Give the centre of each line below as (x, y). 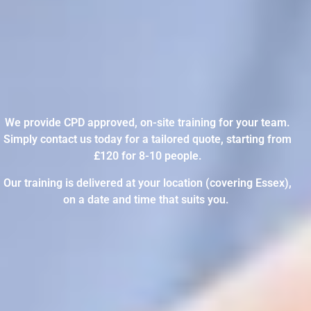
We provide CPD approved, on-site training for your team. (148, 123)
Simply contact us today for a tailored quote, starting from (148, 140)
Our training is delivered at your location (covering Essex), (148, 183)
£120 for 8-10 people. (148, 156)
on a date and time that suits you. (148, 199)
